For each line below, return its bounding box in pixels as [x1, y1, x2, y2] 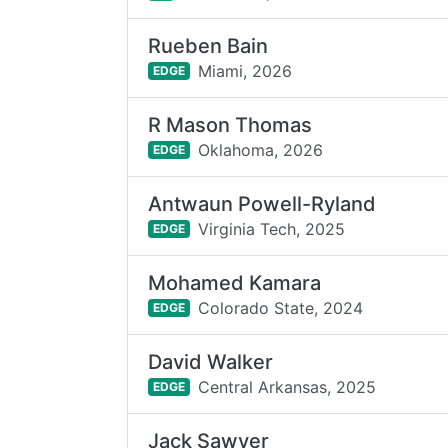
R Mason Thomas [148, 113, 313, 137]
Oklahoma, [197, 139, 278, 160]
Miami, [197, 60, 247, 81]
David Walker [148, 350, 274, 374]
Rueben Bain [148, 34, 269, 58]
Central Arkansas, [197, 376, 331, 397]
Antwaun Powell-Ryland [148, 192, 377, 216]
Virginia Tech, [197, 218, 300, 239]
